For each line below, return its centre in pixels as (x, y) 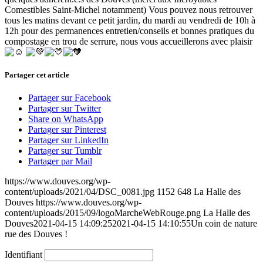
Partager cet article (37, 75)
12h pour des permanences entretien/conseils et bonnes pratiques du (129, 31)
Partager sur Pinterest (67, 130)
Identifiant (23, 255)
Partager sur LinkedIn (68, 140)
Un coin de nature (224, 224)
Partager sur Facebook (70, 98)
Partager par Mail (60, 161)
